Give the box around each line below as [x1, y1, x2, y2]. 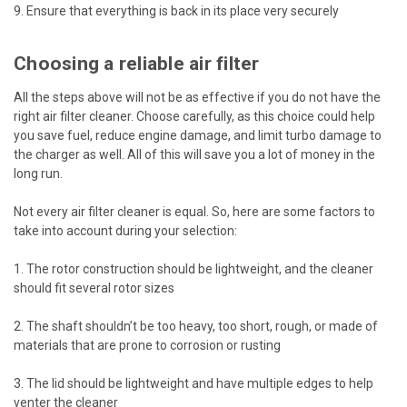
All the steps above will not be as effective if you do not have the [14, 89, 381, 104]
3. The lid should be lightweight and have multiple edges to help [14, 375, 373, 391]
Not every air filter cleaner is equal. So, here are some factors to [14, 203, 375, 219]
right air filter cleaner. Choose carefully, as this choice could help [14, 108, 375, 124]
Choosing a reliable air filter [14, 52, 260, 74]
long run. [14, 165, 63, 181]
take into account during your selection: [14, 223, 237, 238]
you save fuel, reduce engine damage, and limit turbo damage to [14, 127, 382, 143]
